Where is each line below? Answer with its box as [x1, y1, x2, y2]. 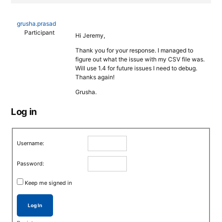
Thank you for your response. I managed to [75, 47, 193, 54]
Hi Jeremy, [75, 32, 105, 39]
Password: [17, 160, 45, 167]
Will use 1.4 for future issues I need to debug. [75, 64, 197, 72]
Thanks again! [75, 73, 114, 81]
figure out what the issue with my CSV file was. [75, 55, 205, 63]
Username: [17, 139, 45, 147]
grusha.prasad [17, 20, 56, 27]
